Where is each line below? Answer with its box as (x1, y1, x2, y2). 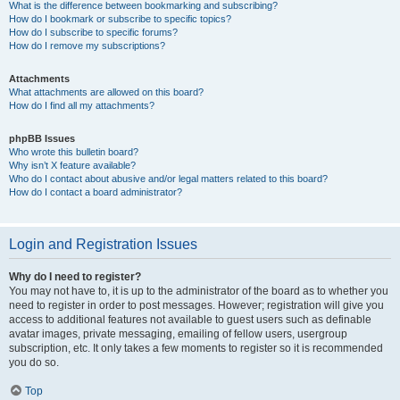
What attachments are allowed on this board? (9, 87, 204, 98)
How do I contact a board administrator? (9, 187, 182, 198)
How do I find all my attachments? (9, 100, 154, 112)
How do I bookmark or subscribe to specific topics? (9, 13, 231, 25)
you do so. (9, 356, 59, 370)
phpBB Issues (9, 133, 75, 145)
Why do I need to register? (9, 271, 141, 284)
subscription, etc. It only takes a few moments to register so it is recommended (9, 342, 383, 355)
